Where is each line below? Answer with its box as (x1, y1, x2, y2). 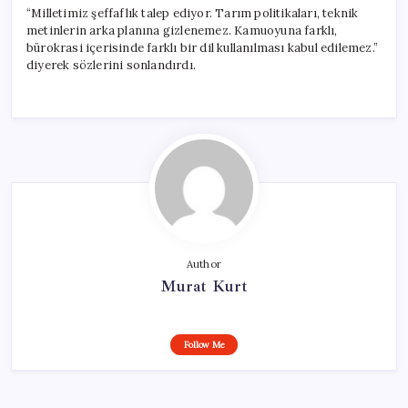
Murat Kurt (159, 275, 249, 296)
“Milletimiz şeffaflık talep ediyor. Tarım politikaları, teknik (26, 5, 359, 21)
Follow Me (183, 338, 225, 351)
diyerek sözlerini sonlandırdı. (26, 56, 196, 73)
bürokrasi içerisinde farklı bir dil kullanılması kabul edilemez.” (26, 39, 379, 56)
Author (186, 257, 222, 270)
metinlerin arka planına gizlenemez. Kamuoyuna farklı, (26, 22, 338, 38)
